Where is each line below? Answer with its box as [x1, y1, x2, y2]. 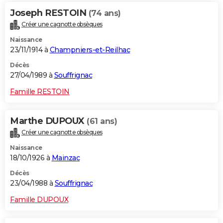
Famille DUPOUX [10, 195, 68, 204]
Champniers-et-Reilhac [49, 45, 130, 54]
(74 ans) [88, 8, 121, 18]
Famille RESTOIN [10, 87, 70, 96]
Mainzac [51, 153, 80, 162]
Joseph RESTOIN [10, 7, 89, 18]
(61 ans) [87, 116, 117, 126]
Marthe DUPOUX [10, 115, 87, 126]
